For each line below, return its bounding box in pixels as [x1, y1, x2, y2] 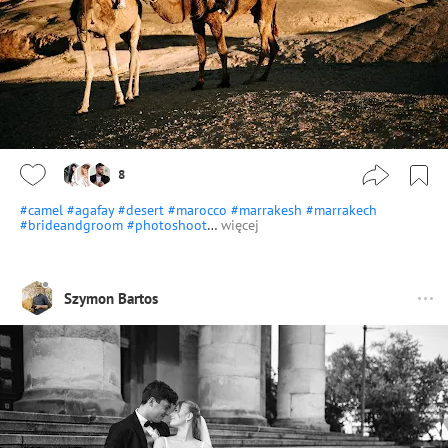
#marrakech [306, 201, 377, 220]
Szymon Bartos [64, 288, 158, 308]
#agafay [67, 201, 114, 220]
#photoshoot [127, 216, 207, 235]
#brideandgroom [20, 216, 123, 235]
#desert [118, 201, 164, 220]
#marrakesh [231, 201, 302, 220]
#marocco [168, 201, 227, 220]
